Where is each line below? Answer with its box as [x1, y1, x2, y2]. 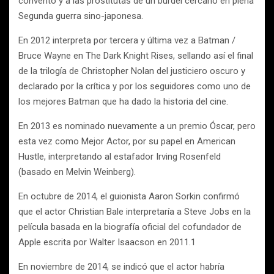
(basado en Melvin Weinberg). [18, 166, 136, 177]
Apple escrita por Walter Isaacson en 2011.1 [18, 237, 196, 248]
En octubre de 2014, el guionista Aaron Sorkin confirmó [18, 191, 240, 202]
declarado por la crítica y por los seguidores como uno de [18, 81, 251, 92]
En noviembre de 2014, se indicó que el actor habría [18, 261, 224, 272]
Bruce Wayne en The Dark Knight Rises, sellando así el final [18, 50, 253, 61]
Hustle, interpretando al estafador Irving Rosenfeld [18, 151, 221, 162]
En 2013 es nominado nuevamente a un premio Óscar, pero [18, 120, 256, 131]
